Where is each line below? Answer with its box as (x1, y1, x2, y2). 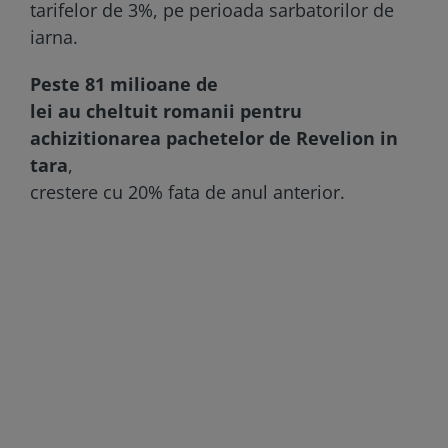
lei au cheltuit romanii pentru (30, 98, 302, 123)
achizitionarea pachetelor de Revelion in (30, 125, 398, 150)
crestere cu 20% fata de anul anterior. (30, 179, 345, 204)
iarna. (30, 24, 88, 49)
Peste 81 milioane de (30, 71, 218, 96)
